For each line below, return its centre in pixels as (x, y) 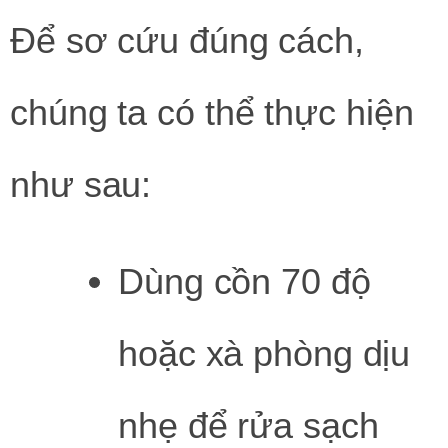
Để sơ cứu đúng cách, (187, 40)
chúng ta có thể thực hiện (212, 112)
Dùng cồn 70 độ (244, 282)
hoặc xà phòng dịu (264, 354)
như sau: (81, 184)
